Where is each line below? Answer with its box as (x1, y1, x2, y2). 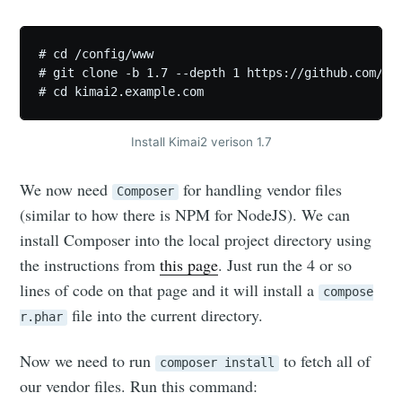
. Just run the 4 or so (218, 253, 353, 275)
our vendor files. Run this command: (20, 374, 258, 397)
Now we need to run (20, 349, 156, 371)
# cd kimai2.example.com (39, 84, 205, 100)
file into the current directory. (67, 303, 264, 326)
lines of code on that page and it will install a (20, 278, 319, 301)
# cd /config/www (39, 47, 154, 62)
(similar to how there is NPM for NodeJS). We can (20, 203, 351, 225)
